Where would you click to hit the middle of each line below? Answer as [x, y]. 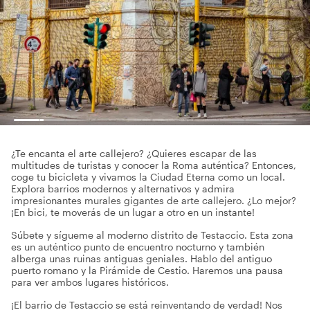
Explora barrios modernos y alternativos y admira [123, 189]
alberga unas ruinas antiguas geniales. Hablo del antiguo [142, 258]
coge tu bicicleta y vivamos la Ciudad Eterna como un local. [148, 177]
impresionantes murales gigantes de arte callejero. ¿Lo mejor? [154, 200]
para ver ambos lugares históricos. [90, 282]
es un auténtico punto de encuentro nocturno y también [138, 247]
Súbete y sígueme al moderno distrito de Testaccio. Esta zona [152, 235]
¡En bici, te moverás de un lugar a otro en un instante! [133, 212]
